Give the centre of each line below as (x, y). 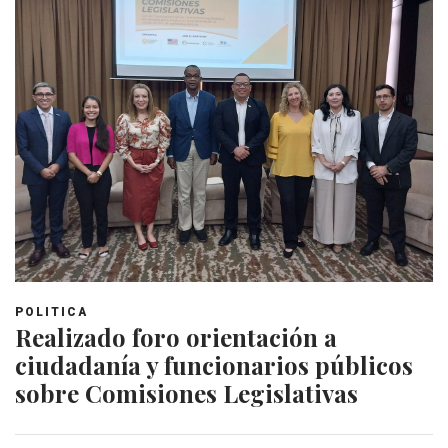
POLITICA (51, 311)
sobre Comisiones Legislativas (186, 392)
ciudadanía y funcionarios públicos (214, 364)
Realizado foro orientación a (176, 336)
